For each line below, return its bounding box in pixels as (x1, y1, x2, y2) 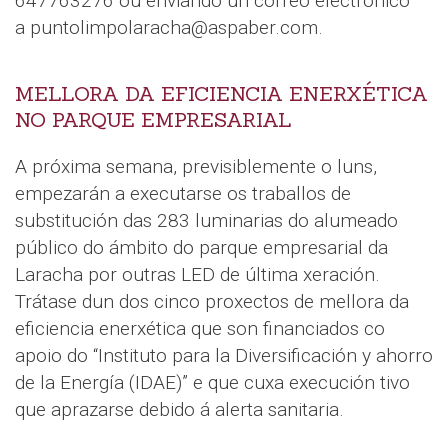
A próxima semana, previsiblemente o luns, (15, 154, 377, 178)
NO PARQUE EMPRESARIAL (15, 106, 292, 133)
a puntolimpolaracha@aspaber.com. (15, 15, 323, 39)
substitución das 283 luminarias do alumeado (15, 208, 398, 232)
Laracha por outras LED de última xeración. (15, 262, 380, 286)
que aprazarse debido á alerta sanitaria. (15, 397, 344, 421)
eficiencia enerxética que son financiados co (15, 316, 385, 340)
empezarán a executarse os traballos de (15, 181, 351, 205)
